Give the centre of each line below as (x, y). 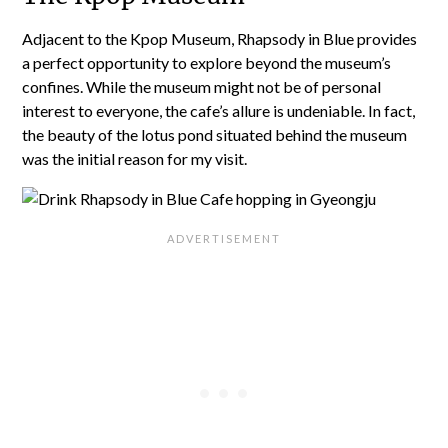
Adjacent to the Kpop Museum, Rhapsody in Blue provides (220, 38)
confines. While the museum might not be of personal (202, 86)
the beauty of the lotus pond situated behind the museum (215, 134)
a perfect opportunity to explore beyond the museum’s (207, 62)
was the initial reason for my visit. (135, 158)
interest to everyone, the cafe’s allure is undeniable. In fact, (219, 110)
